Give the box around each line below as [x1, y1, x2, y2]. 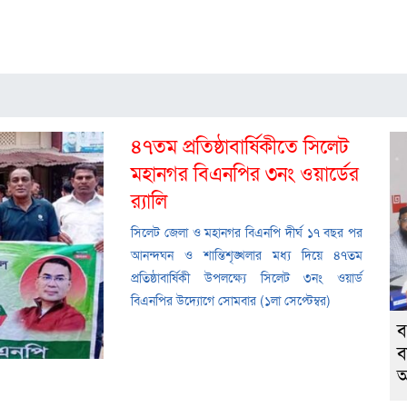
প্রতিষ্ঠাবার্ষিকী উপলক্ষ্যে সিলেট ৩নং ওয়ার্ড [131, 268, 362, 287]
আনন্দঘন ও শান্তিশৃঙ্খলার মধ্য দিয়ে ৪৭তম [131, 245, 362, 264]
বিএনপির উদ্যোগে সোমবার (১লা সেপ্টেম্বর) [131, 291, 331, 310]
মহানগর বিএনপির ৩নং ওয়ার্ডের [131, 158, 359, 187]
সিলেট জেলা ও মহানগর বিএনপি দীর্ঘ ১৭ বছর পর [131, 223, 362, 242]
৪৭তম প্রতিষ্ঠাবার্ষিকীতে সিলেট [131, 131, 349, 160]
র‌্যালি [131, 185, 167, 214]
